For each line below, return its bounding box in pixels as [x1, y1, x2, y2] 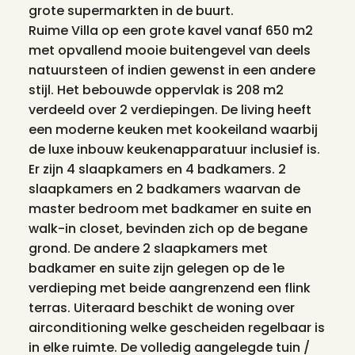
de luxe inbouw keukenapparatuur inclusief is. [29, 140, 320, 158]
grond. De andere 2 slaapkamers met [29, 239, 268, 258]
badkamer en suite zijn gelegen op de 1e [29, 259, 284, 277]
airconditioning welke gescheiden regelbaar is [29, 319, 325, 337]
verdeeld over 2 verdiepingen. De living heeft [29, 101, 311, 119]
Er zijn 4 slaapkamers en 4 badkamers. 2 [29, 160, 286, 178]
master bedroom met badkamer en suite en [29, 200, 311, 218]
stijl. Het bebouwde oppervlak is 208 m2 [29, 81, 284, 99]
